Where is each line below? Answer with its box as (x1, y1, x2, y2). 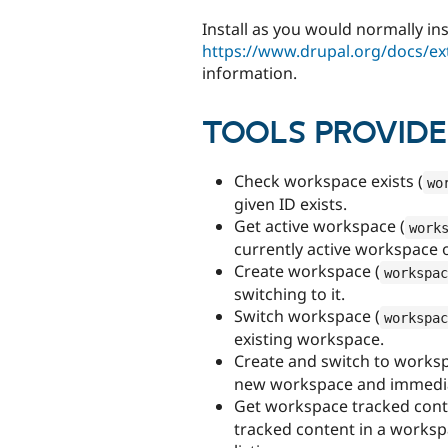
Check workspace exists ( (234, 170, 423, 193)
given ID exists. (234, 193, 347, 216)
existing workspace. (234, 328, 384, 351)
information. (202, 62, 297, 85)
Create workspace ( (234, 260, 380, 283)
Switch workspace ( (234, 305, 380, 328)
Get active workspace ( (234, 215, 405, 238)
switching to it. (234, 283, 345, 306)
